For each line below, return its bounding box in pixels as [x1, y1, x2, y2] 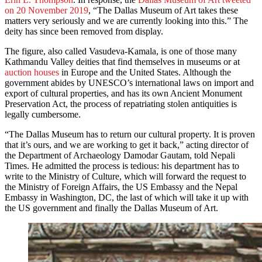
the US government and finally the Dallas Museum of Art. [5, 203, 218, 213]
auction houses [5, 67, 59, 78]
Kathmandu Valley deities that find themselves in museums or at [5, 57, 240, 67]
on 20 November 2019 [5, 5, 88, 16]
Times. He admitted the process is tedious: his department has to [5, 161, 239, 171]
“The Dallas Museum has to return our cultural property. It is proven [5, 129, 255, 140]
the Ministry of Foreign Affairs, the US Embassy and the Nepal [5, 182, 237, 192]
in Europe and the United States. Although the [59, 67, 231, 78]
